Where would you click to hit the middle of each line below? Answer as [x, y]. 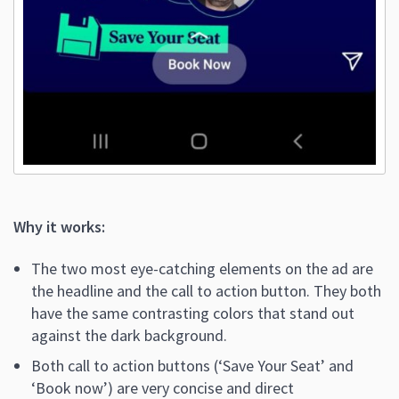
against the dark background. [129, 336]
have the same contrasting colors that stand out [193, 313]
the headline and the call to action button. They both [206, 291]
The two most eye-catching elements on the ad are [202, 269]
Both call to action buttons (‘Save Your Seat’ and [192, 366]
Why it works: [59, 227]
